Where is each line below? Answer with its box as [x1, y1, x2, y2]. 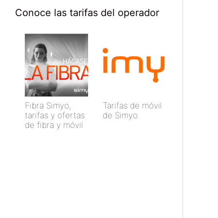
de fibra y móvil [25, 120, 83, 130]
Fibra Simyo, [25, 101, 71, 111]
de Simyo [102, 110, 138, 121]
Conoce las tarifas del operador [15, 7, 159, 19]
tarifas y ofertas [25, 110, 85, 121]
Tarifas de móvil [102, 101, 162, 111]
